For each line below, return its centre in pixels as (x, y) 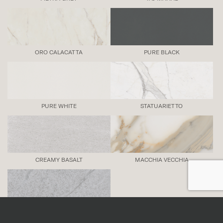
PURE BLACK (162, 52)
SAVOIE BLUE (59, 213)
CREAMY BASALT (59, 160)
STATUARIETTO (162, 106)
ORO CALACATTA (59, 52)
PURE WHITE (59, 106)
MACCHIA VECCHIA (162, 160)
